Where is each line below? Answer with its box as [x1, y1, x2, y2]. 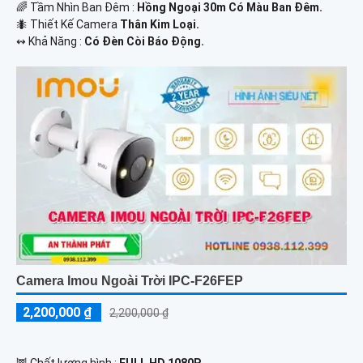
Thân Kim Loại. [120, 17, 199, 31]
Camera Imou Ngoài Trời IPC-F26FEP [16, 273, 243, 288]
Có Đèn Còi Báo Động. [84, 34, 204, 48]
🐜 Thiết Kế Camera [16, 17, 120, 31]
